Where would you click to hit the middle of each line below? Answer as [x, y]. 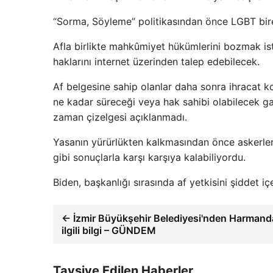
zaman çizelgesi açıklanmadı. [120, 117]
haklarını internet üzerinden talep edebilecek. [156, 62]
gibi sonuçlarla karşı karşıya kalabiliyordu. [149, 157]
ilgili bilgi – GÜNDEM [109, 230]
